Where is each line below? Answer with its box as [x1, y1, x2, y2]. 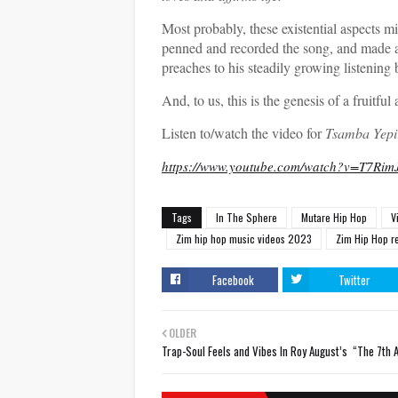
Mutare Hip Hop [301, 210, 367, 225]
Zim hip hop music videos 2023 [176, 231, 312, 246]
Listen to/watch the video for [162, 123, 325, 142]
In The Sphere [216, 210, 277, 225]
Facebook [212, 271, 254, 289]
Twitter [338, 271, 370, 289]
